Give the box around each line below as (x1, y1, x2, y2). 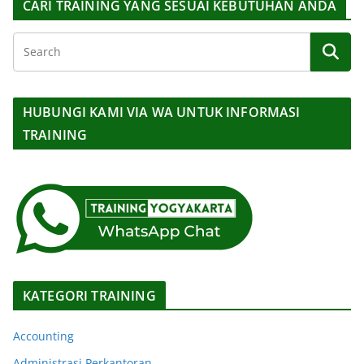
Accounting (13, 328, 74, 344)
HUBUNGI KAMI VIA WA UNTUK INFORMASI (23, 103, 301, 121)
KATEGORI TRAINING (23, 287, 156, 305)
